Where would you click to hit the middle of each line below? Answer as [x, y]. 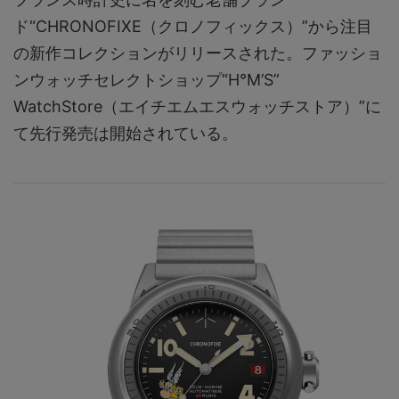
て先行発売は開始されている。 [126, 134]
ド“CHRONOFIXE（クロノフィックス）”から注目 [193, 27]
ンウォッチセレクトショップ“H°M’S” [147, 80]
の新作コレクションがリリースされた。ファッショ [198, 53]
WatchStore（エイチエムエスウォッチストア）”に [197, 107]
